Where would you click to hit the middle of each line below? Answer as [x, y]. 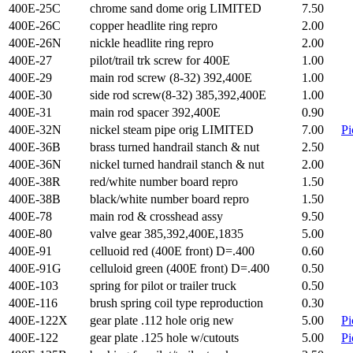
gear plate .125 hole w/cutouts [164, 338]
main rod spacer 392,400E [155, 112]
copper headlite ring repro [154, 26]
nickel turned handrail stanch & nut [177, 164]
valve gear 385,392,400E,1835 [167, 234]
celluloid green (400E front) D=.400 [180, 268]
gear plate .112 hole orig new [162, 320]
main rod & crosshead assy [156, 216]
